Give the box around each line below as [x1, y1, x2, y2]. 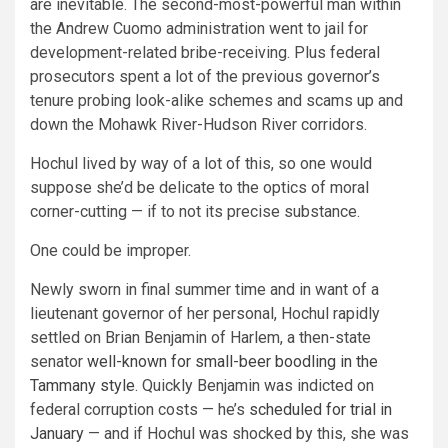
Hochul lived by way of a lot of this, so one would [30, 154, 372, 173]
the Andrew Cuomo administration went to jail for [30, 19, 368, 38]
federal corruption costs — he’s [30, 400, 249, 419]
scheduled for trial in [249, 400, 392, 419]
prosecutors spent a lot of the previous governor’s [30, 67, 380, 86]
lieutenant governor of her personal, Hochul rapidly [30, 304, 380, 323]
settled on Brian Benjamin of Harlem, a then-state [30, 328, 371, 347]
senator [30, 352, 87, 371]
